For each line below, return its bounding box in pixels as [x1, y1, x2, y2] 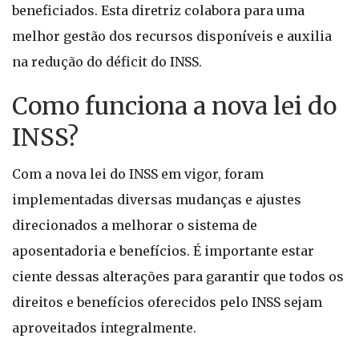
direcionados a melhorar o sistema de [12, 217, 257, 233]
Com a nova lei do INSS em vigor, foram [12, 166, 264, 182]
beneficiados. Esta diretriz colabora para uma [12, 2, 305, 18]
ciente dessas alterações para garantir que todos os [12, 268, 344, 284]
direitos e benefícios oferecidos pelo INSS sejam [12, 294, 322, 310]
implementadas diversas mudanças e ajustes [12, 192, 301, 208]
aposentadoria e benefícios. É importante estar [12, 243, 314, 259]
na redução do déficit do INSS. [12, 54, 202, 70]
